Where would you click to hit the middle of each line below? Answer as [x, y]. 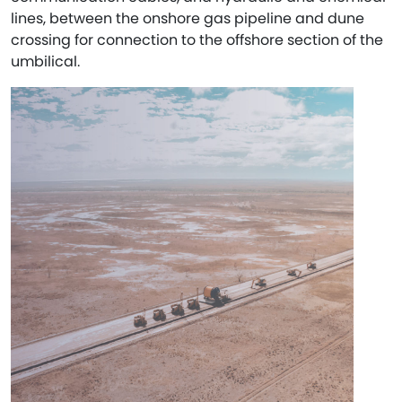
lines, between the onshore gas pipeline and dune [188, 18]
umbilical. [45, 61]
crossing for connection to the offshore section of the [197, 40]
